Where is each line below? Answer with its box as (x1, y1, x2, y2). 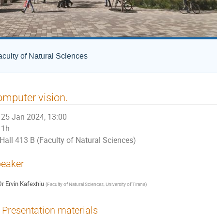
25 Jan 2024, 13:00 (1, 112, 67, 123)
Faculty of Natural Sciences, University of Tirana (46, 181, 145, 188)
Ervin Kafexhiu (5, 179, 44, 188)
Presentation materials (2, 204, 98, 216)
